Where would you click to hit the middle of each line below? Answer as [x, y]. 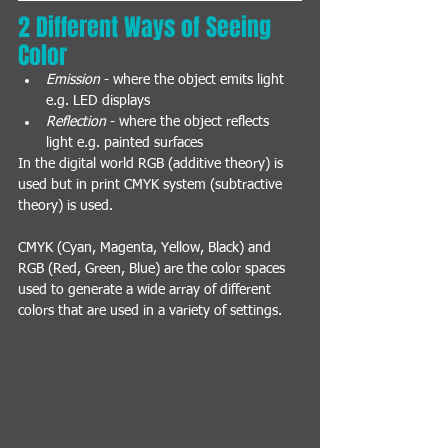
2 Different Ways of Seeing [147, 28]
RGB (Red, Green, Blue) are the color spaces [153, 269]
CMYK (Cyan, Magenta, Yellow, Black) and [146, 248]
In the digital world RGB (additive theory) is [152, 164]
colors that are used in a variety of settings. [150, 311]
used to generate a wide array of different [146, 290]
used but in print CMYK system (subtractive [152, 185]
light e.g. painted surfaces [124, 143]
